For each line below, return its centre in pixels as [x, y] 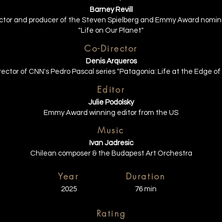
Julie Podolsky [111, 102]
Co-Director [111, 48]
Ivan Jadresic [111, 143]
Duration [145, 176]
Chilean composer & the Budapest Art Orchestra [111, 153]
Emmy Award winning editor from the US [111, 113]
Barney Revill [111, 10]
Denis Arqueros [111, 61]
